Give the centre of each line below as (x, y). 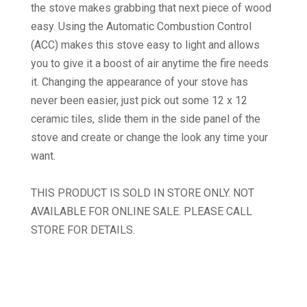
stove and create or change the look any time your (149, 138)
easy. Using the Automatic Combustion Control (141, 27)
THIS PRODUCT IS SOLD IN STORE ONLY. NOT (142, 193)
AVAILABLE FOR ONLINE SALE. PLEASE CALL (141, 212)
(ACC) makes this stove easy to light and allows (145, 45)
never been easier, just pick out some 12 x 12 (139, 101)
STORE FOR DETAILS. (83, 230)
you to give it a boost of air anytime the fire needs (149, 64)
